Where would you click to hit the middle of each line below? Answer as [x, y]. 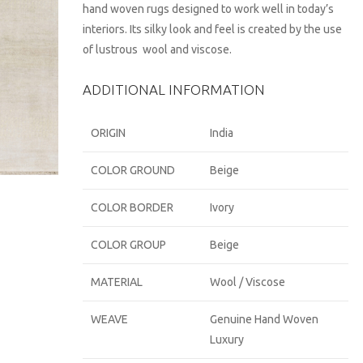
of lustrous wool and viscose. [158, 49]
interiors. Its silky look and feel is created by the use [213, 29]
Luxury [227, 340]
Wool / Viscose [248, 282]
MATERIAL [117, 282]
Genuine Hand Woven [265, 319]
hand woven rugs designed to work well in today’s [209, 9]
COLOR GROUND [133, 170]
